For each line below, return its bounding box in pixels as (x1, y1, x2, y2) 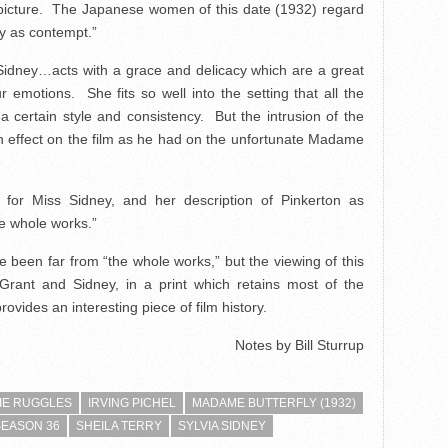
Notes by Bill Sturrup (235, 337, 364, 353)
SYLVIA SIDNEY (178, 419, 266, 433)
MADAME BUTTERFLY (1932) (192, 396, 356, 410)
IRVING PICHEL (88, 396, 176, 410)
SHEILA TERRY (76, 419, 162, 433)
